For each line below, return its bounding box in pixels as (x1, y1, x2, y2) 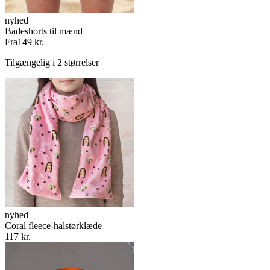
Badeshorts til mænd (5, 25, 83, 36)
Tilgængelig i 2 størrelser (5, 57, 99, 67)
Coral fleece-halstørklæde (5, 220, 102, 231)
